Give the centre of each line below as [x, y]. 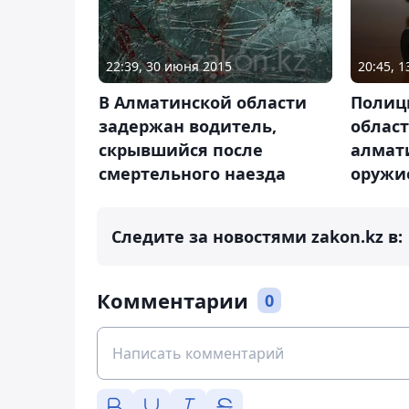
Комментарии [173, 301]
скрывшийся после [181, 150]
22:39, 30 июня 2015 [169, 67]
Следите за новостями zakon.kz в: [257, 237]
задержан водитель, [188, 126]
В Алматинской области [203, 103]
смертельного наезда [192, 174]
